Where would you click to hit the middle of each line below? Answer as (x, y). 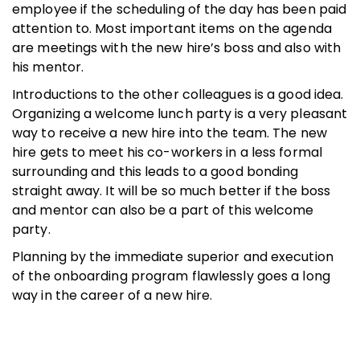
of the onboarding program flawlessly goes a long (171, 276)
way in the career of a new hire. (112, 295)
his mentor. (48, 67)
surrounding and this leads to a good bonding (155, 171)
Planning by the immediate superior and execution (173, 256)
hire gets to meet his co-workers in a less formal (167, 152)
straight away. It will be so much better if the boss (172, 190)
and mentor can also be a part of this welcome (163, 210)
